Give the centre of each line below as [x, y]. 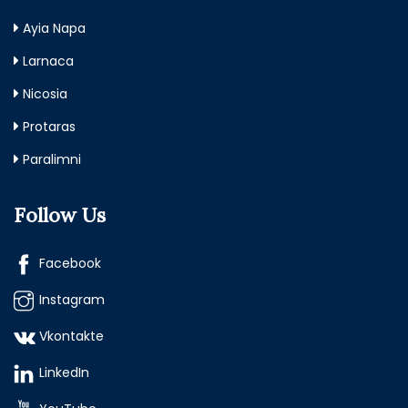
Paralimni [52, 160]
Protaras [49, 127]
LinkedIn [64, 373]
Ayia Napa [54, 29]
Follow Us [60, 215]
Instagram [72, 300]
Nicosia [45, 94]
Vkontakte [71, 337]
